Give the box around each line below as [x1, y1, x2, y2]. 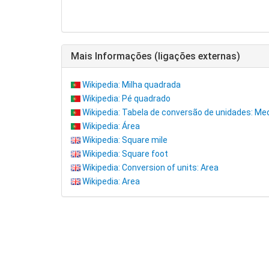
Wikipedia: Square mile [82, 135, 168, 145]
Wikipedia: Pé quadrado [82, 94, 171, 103]
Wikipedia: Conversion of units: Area [82, 163, 219, 172]
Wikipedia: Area [82, 177, 140, 186]
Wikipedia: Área [82, 121, 140, 131]
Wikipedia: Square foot [82, 149, 168, 159]
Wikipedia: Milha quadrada [82, 80, 181, 89]
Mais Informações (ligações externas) [71, 50, 240, 62]
